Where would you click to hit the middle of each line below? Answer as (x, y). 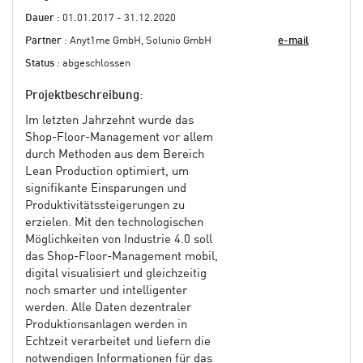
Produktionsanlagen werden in (106, 325)
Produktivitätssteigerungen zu (105, 206)
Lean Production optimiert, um (107, 172)
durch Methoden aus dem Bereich (115, 155)
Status (40, 63)
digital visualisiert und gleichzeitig (116, 274)
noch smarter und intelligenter (106, 291)
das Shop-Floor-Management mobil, (122, 257)
